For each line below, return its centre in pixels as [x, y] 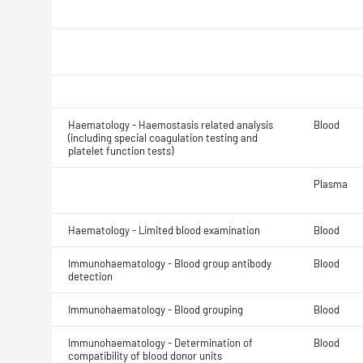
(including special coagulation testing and [163, 138]
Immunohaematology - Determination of [160, 343]
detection [90, 276]
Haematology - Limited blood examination [164, 230]
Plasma [331, 184]
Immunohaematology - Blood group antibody [170, 263]
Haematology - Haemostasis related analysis [171, 125]
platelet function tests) [121, 151]
